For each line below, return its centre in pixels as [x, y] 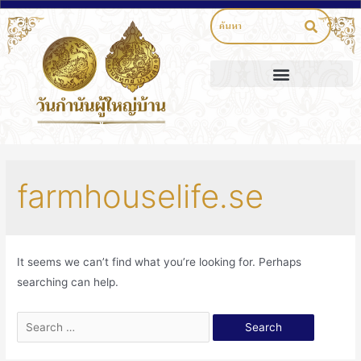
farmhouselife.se [141, 196]
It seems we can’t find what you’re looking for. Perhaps [160, 261]
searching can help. [68, 282]
